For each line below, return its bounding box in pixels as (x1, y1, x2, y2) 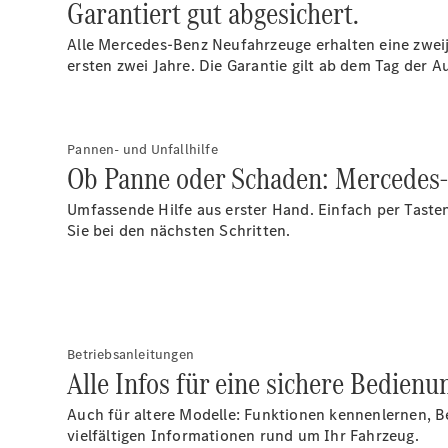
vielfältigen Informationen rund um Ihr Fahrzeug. (67, 425, 419, 446)
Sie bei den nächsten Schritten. (67, 220, 295, 241)
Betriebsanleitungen (67, 345, 195, 364)
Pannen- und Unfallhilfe (67, 140, 218, 159)
